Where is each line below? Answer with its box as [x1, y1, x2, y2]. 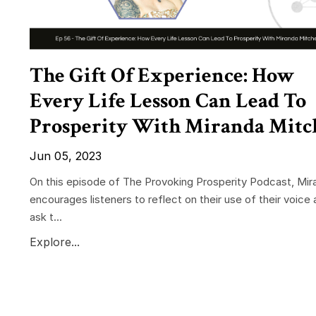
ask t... [30, 210, 62, 224]
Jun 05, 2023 [30, 149, 102, 164]
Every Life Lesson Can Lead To [30, 87, 306, 116]
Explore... [30, 235, 80, 250]
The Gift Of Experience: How [30, 62, 295, 90]
